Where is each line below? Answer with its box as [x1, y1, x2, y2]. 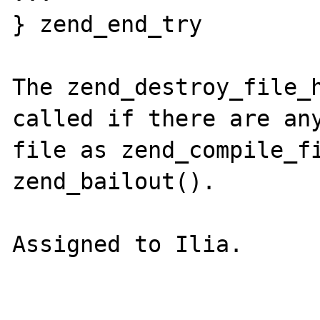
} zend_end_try [12, 11, 203, 37]
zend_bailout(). [12, 168, 230, 194]
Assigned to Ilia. [12, 231, 244, 257]
